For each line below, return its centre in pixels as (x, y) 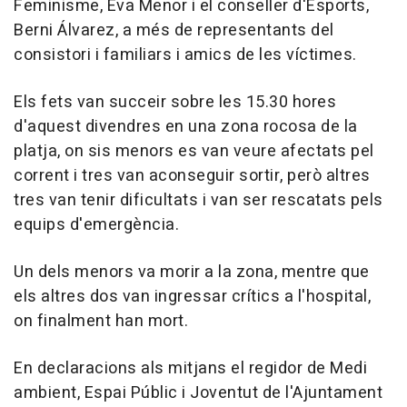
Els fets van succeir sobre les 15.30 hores (175, 103)
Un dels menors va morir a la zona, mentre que (192, 273)
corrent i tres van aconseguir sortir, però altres (192, 176)
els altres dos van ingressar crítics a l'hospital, (192, 297)
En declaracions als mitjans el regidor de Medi (190, 369)
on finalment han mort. (101, 322)
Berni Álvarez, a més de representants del (174, 31)
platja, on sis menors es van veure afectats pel (194, 152)
